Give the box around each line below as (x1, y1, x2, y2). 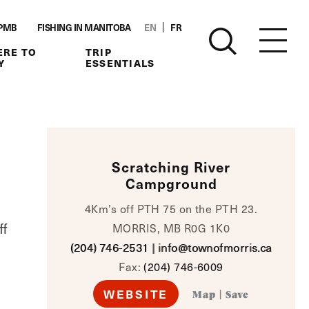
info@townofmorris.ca (157, 240, 272, 255)
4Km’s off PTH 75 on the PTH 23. (85, 201, 257, 216)
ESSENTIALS (85, 56, 155, 70)
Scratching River (112, 157, 230, 177)
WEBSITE (103, 286, 169, 302)
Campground (125, 174, 217, 193)
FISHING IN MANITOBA (37, 21, 130, 34)
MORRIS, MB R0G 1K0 (112, 221, 230, 235)
